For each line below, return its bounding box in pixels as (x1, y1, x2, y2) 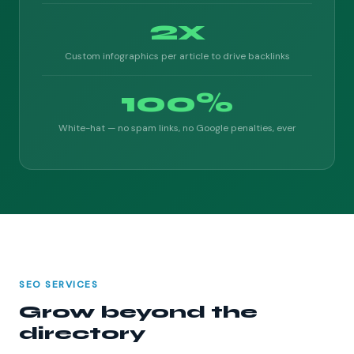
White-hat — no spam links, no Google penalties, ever (58, 121, 296, 134)
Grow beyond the (19, 301, 258, 322)
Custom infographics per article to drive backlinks (64, 49, 290, 62)
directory (19, 322, 145, 344)
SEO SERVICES (19, 277, 98, 291)
